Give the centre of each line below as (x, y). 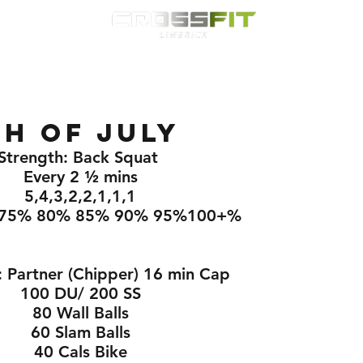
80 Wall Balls (80, 312)
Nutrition (288, 58)
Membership (212, 58)
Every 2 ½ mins (80, 176)
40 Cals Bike (80, 351)
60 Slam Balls (80, 332)
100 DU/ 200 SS (80, 293)
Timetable (134, 58)
